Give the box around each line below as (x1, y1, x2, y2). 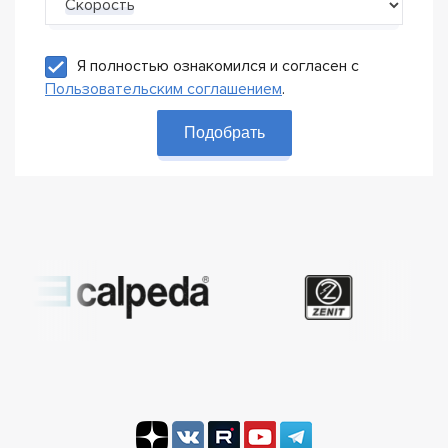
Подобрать (183, 124, 265, 142)
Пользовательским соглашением (45, 79, 282, 100)
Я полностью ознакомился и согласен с (77, 56, 359, 76)
